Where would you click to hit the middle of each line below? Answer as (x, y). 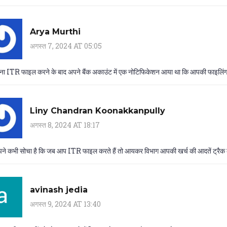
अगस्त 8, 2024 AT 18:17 (65, 125)
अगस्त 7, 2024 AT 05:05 (66, 46)
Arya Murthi (55, 31)
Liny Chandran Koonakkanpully (98, 110)
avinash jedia (59, 190)
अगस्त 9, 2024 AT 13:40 (65, 204)
